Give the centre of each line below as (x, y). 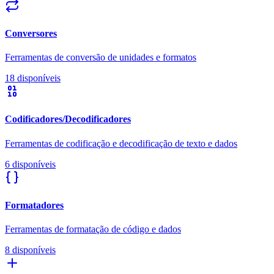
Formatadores (34, 205)
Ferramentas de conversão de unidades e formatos (101, 57)
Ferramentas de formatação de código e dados (93, 229)
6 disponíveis (30, 164)
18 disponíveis (33, 78)
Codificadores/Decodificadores (68, 119)
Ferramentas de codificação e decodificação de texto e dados (121, 143)
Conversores (31, 33)
